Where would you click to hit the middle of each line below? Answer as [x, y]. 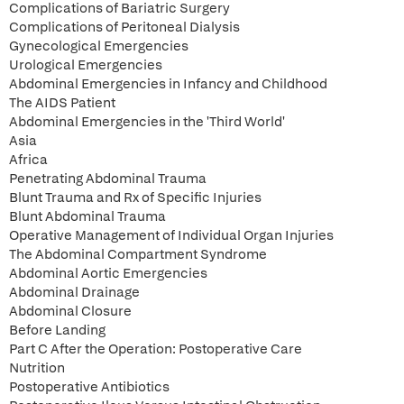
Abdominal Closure [70, 311]
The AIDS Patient [62, 103]
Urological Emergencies [86, 65]
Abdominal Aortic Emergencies [108, 273]
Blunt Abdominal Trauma [87, 216]
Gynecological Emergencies [99, 46]
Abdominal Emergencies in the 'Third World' [147, 122]
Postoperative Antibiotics [89, 387]
